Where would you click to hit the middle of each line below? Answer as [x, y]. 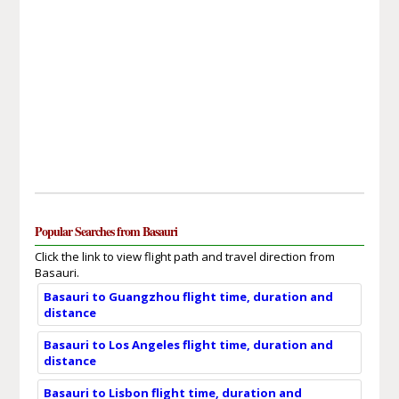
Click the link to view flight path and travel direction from [184, 256]
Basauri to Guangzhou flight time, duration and [188, 296]
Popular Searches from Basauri [106, 231]
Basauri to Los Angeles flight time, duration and [188, 344]
